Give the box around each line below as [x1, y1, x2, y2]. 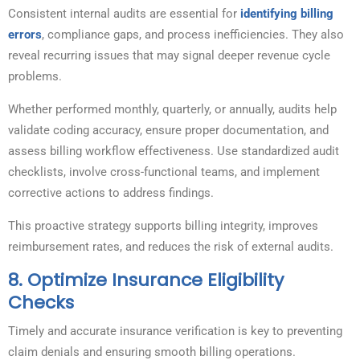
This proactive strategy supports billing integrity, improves [8, 219, 318, 234]
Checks [8, 290, 74, 316]
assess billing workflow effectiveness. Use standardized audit [8, 144, 339, 159]
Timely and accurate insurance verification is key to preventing [8, 324, 342, 339]
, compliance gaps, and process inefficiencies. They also [42, 27, 344, 43]
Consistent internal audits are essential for [8, 6, 240, 22]
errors [8, 27, 42, 43]
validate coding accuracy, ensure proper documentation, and [8, 123, 329, 138]
